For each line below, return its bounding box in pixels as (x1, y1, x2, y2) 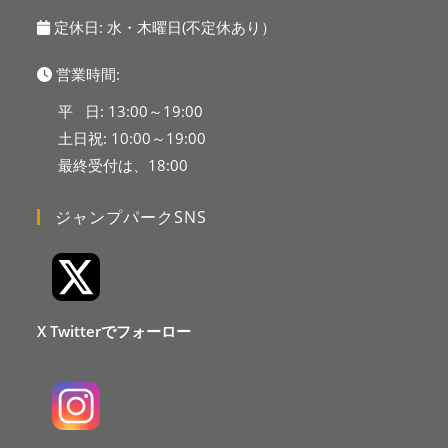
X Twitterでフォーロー (37, 320, 192, 341)
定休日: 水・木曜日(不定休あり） (50, 17, 277, 38)
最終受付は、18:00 (57, 155, 188, 176)
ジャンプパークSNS (55, 206, 208, 229)
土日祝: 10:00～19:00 (57, 128, 206, 149)
